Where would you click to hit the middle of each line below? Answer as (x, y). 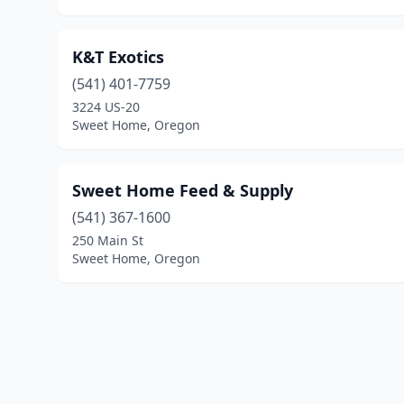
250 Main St (108, 240)
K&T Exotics (118, 57)
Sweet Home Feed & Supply (183, 190)
